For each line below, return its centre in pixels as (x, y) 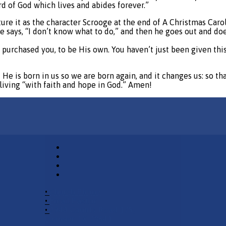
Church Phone (75, 191)
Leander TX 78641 (78, 219)
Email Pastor (73, 201)
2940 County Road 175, (92, 210)
